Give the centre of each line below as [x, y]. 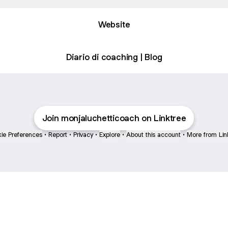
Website [114, 24]
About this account [153, 135]
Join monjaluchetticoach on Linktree [114, 118]
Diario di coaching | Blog [114, 57]
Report [58, 135]
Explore [110, 135]
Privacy [83, 135]
